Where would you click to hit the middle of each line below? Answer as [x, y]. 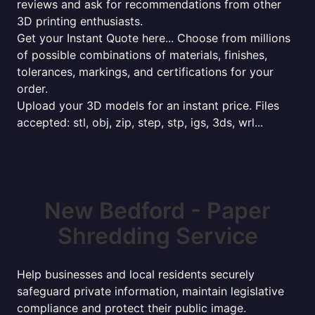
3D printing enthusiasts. [80, 21]
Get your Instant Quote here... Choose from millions [154, 38]
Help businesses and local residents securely [136, 274]
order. [32, 89]
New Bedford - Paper [157, 211]
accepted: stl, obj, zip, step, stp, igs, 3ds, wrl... [140, 122]
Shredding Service [157, 236]
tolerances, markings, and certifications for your [145, 72]
